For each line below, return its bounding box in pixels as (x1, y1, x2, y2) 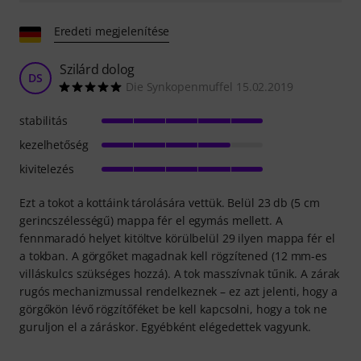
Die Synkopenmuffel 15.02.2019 (126, 78, 293, 94)
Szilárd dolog (60, 60, 135, 78)
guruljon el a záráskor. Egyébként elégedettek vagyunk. (19, 318, 312, 334)
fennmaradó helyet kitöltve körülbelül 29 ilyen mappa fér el (19, 230, 335, 246)
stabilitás (19, 112, 68, 128)
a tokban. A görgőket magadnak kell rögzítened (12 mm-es (19, 247, 327, 263)
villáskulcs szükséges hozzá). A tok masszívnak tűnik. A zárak (19, 265, 340, 281)
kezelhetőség (19, 136, 89, 152)
